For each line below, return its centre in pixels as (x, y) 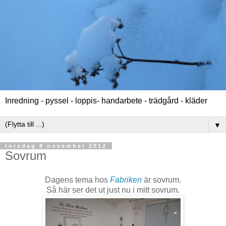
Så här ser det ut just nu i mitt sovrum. (113, 190)
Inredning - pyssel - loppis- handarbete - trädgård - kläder (106, 101)
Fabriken (126, 180)
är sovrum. (162, 180)
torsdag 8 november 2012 (56, 146)
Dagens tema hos (77, 180)
